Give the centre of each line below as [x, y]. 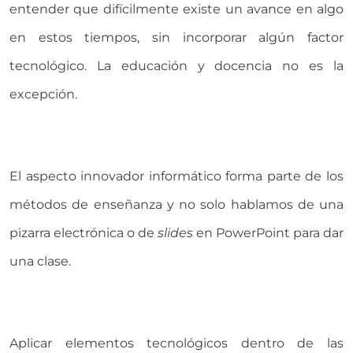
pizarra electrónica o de [84, 233]
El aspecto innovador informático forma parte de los [176, 176]
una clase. [40, 262]
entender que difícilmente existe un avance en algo [176, 9]
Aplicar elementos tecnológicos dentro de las [176, 344]
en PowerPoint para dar [268, 233]
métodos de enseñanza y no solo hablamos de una [176, 205]
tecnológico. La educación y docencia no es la [176, 66]
